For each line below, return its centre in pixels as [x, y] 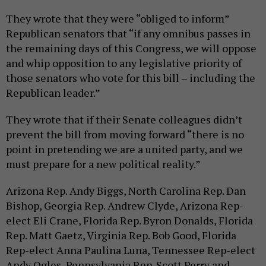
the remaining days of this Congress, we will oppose [131, 48]
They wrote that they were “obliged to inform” [118, 19]
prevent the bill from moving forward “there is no [125, 134]
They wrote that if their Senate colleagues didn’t [124, 120]
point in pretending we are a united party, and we [124, 149]
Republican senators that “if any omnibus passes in [128, 34]
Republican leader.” [53, 93]
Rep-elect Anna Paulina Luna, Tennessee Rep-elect [131, 250]
